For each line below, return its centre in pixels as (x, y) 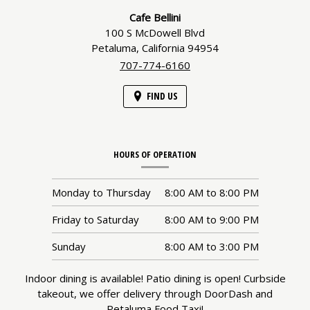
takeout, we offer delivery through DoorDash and (155, 293)
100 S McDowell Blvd (155, 32)
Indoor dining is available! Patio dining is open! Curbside (155, 278)
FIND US (162, 95)
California (165, 47)
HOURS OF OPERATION (155, 154)
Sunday (69, 246)
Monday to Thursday (101, 192)
